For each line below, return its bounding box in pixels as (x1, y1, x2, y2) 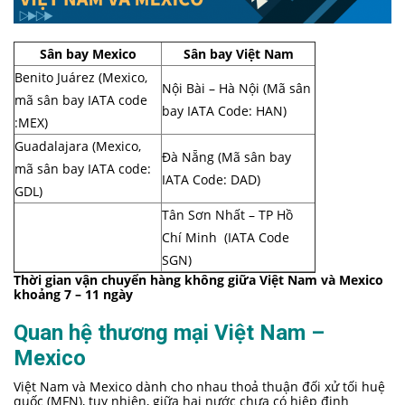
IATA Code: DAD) (162, 171, 260, 189)
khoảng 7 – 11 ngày (14, 286, 133, 304)
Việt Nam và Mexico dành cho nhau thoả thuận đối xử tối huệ (14, 378, 385, 396)
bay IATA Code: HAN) (162, 102, 287, 120)
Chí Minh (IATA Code (162, 229, 289, 247)
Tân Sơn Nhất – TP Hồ (162, 206, 293, 224)
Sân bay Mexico (39, 45, 137, 63)
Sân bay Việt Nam (183, 45, 294, 63)
